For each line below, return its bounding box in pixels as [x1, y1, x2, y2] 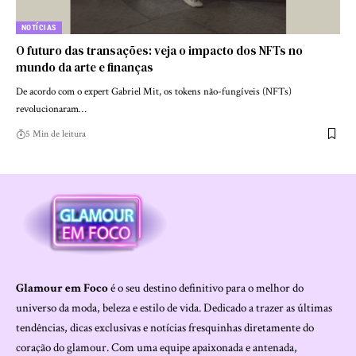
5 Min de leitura [25, 127, 86, 140]
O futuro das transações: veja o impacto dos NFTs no [16, 41, 303, 59]
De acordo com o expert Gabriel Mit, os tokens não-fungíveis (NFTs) [16, 84, 292, 99]
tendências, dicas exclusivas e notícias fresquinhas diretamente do [16, 320, 314, 336]
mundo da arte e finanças [16, 58, 153, 75]
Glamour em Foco [16, 281, 108, 296]
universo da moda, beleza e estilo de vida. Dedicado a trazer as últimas [16, 300, 332, 316]
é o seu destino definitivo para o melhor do [108, 281, 304, 296]
